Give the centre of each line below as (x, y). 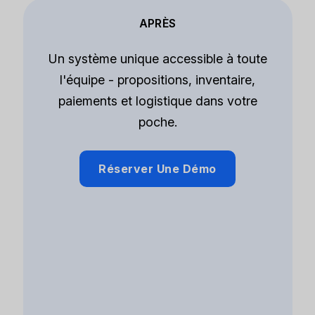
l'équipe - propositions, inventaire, (157, 80)
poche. (157, 122)
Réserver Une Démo (157, 169)
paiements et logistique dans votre (157, 101)
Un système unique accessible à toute (157, 59)
